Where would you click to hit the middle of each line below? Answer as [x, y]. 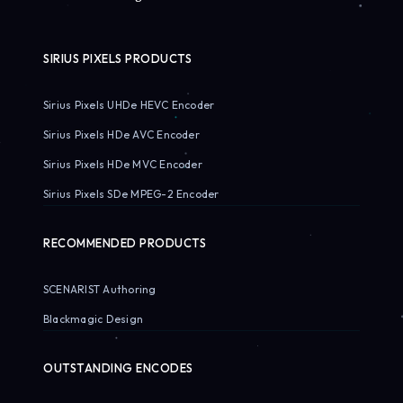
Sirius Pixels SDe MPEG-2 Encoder [131, 193]
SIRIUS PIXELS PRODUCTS [118, 58]
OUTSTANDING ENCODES [118, 367]
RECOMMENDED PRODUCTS [125, 242]
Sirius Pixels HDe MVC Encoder [123, 164]
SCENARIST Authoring [100, 289]
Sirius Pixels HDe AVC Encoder [121, 134]
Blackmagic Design [94, 318]
